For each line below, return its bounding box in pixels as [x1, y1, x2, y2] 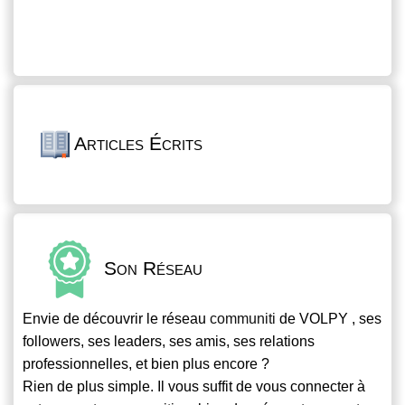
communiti [210, 311, 276, 327]
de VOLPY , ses [276, 311, 381, 327]
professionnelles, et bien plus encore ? [23, 356, 269, 372]
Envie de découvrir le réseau [23, 311, 210, 327]
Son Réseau [99, 257, 202, 278]
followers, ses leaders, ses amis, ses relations [23, 334, 315, 350]
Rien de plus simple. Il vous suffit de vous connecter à [23, 379, 365, 395]
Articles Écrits [70, 132, 202, 154]
